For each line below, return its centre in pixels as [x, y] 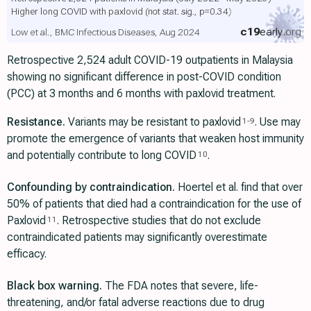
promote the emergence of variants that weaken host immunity [155, 139]
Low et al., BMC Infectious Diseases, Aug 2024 [105, 32]
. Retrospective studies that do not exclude [159, 221]
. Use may [277, 122]
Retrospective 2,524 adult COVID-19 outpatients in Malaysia [150, 60]
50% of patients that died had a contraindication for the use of [154, 204]
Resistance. [36, 122]
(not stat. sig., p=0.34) [188, 11]
